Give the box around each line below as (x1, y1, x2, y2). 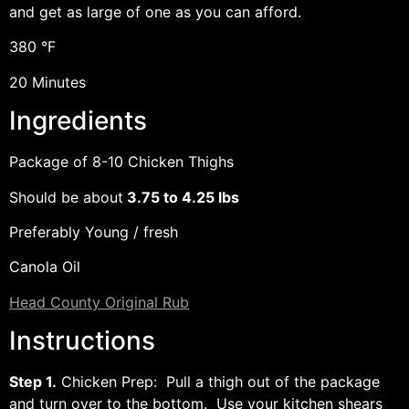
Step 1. (9, 372, 57, 392)
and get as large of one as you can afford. (9, 3, 301, 21)
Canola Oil (9, 257, 80, 277)
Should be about (9, 187, 123, 206)
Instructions (9, 325, 155, 357)
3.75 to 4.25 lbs (123, 187, 239, 206)
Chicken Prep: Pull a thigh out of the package (57, 372, 380, 392)
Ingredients (9, 105, 147, 137)
